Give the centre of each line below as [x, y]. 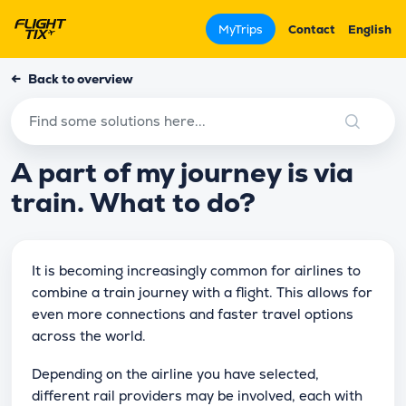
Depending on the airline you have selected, [175, 373]
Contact [312, 29]
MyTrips [241, 29]
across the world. [89, 335]
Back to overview [81, 78]
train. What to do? [133, 202]
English [370, 29]
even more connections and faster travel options [193, 314]
